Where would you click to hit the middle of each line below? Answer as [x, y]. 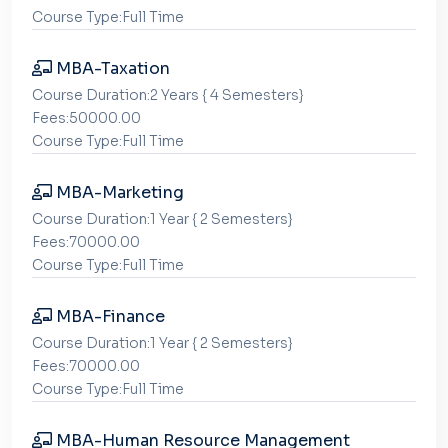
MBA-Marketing [118, 192]
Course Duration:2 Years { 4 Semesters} [168, 95]
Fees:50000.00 [86, 118]
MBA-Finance [108, 316]
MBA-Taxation [111, 68]
